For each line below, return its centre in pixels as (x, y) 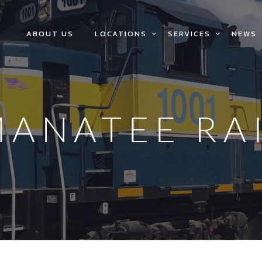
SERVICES (189, 34)
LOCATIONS (120, 34)
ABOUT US (50, 34)
